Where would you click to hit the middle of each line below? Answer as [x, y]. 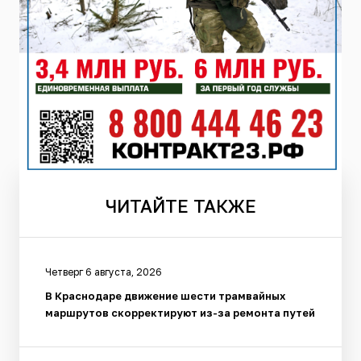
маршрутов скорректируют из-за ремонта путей [180, 313]
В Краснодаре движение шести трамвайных [165, 296]
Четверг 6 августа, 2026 [104, 272]
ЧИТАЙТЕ [147, 206]
